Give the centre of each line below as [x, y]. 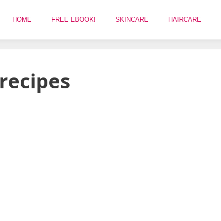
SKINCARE [132, 19]
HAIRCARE [185, 19]
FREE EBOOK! [74, 19]
